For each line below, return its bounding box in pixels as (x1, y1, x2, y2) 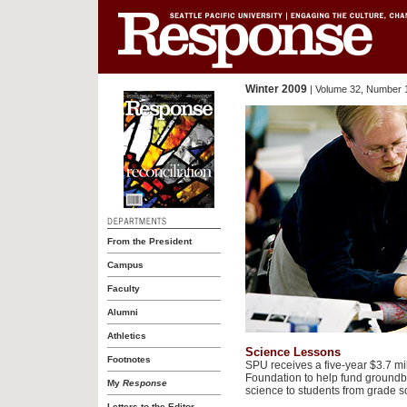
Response (122, 378, 167, 388)
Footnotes (106, 354, 151, 364)
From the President (106, 236, 192, 246)
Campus (106, 260, 144, 270)
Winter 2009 (244, 83, 307, 95)
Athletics (106, 331, 146, 341)
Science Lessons (244, 345, 341, 359)
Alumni (106, 307, 138, 317)
